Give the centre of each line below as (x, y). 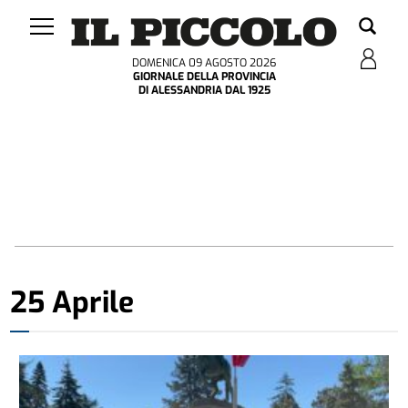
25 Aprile (72, 303)
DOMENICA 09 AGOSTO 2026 (204, 63)
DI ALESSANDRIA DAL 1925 (204, 91)
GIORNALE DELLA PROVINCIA (204, 77)
